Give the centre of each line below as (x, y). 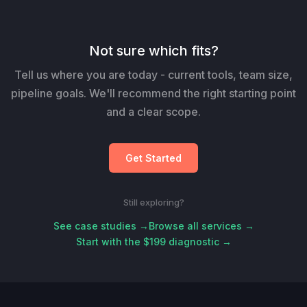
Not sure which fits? (153, 50)
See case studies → (101, 225)
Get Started (153, 158)
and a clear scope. (153, 111)
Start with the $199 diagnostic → (153, 241)
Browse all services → (201, 225)
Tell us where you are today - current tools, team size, (153, 74)
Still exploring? (153, 202)
